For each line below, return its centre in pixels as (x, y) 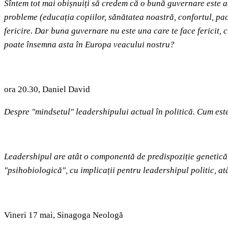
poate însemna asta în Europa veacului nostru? (90, 45)
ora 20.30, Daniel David (47, 90)
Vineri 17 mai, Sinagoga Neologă (64, 215)
